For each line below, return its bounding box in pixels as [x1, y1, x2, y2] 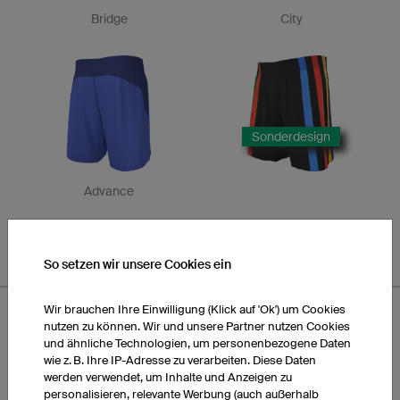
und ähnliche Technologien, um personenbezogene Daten [44, 337, 351, 350]
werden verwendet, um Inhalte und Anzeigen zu [44, 371, 292, 384]
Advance [84, 184, 134, 198]
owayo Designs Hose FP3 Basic [18, 352, 214, 368]
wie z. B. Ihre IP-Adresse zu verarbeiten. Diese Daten [44, 354, 316, 367]
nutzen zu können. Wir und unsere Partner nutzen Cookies [44, 320, 350, 333]
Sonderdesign [252, 129, 330, 144]
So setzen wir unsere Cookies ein [44, 257, 231, 271]
